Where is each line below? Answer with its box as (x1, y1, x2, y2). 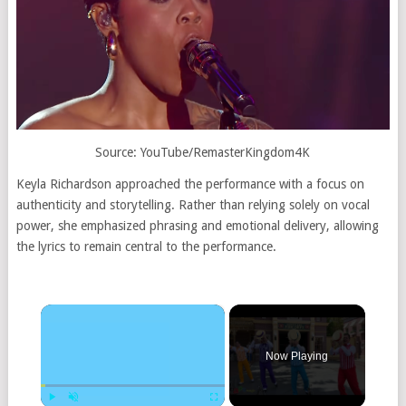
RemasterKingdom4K (193, 144, 311, 159)
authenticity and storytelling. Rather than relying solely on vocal (15, 197, 370, 212)
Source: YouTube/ (95, 144, 194, 159)
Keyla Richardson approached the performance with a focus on (15, 176, 364, 191)
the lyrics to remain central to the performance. (15, 238, 276, 254)
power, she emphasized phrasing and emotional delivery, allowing (15, 217, 379, 233)
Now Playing (266, 349, 329, 362)
